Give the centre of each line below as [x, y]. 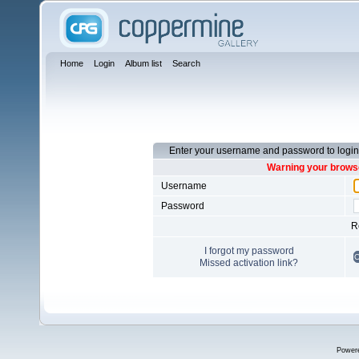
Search [186, 63]
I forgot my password [249, 251]
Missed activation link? [249, 263]
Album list [143, 63]
